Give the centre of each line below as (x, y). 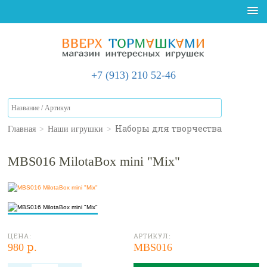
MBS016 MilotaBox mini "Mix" (94, 161)
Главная (22, 128)
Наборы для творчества (169, 128)
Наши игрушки (76, 128)
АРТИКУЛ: (152, 236)
